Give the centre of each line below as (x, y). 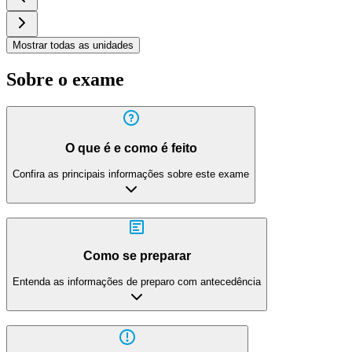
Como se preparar (137, 256)
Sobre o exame (65, 79)
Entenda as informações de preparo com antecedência (137, 281)
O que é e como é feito (131, 148)
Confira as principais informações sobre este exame (131, 174)
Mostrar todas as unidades (73, 45)
